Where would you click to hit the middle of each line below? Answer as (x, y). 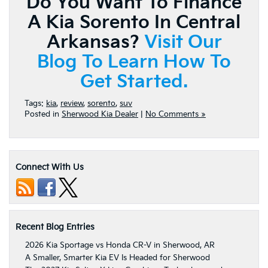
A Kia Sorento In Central (134, 23)
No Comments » (176, 114)
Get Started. (134, 82)
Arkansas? (93, 42)
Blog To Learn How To (134, 62)
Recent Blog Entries (55, 227)
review (72, 103)
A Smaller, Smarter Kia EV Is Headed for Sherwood (118, 258)
